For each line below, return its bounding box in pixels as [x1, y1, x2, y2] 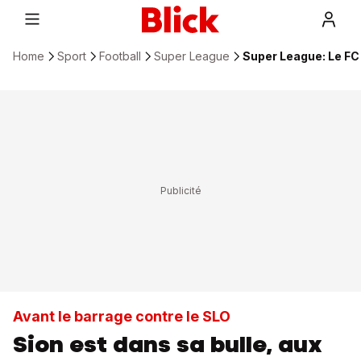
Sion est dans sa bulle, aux [13, 329, 322, 359]
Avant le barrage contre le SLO [13, 308, 230, 325]
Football [99, 49, 141, 63]
